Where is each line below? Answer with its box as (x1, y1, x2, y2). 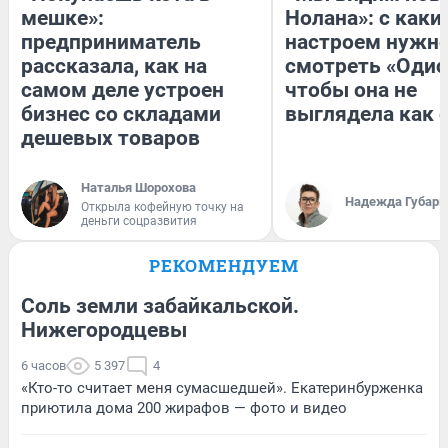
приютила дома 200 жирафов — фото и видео (21, 399, 347, 418)
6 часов (21, 358, 66, 374)
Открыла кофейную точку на (81, 200, 244, 215)
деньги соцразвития (81, 214, 197, 229)
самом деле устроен (21, 78, 224, 103)
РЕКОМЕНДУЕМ (149, 254, 299, 278)
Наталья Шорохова (81, 180, 196, 196)
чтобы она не (285, 78, 417, 103)
